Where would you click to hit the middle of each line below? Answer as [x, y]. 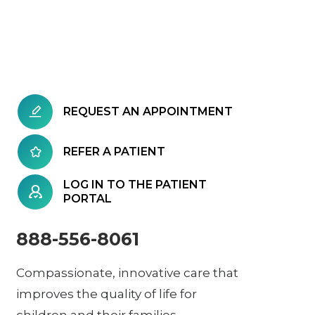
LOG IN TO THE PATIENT [135, 184]
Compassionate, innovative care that [127, 272]
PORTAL [88, 198]
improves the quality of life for [107, 294]
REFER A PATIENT [114, 151]
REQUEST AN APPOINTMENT [148, 111]
